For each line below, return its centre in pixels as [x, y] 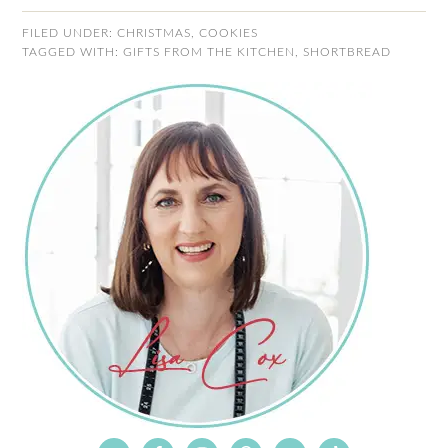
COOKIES [229, 33]
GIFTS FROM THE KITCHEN [209, 52]
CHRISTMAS [154, 33]
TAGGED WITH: [73, 52]
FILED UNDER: [70, 33]
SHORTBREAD [347, 52]
